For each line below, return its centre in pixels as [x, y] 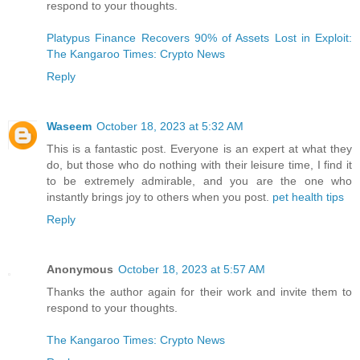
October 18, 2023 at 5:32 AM [170, 126]
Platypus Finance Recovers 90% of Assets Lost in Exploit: [199, 38]
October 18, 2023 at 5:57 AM [192, 269]
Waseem [69, 126]
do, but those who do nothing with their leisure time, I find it [199, 164]
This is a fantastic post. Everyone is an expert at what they [199, 148]
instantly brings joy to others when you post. [160, 196]
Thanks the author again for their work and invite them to [199, 291]
